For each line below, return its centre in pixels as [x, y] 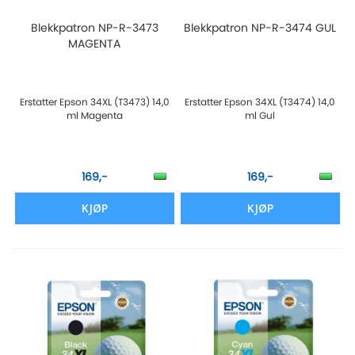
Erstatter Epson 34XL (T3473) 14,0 [94, 102]
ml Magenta [94, 116]
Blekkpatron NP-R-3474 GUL [260, 28]
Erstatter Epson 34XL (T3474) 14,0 [260, 102]
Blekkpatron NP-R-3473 [94, 28]
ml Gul [260, 116]
